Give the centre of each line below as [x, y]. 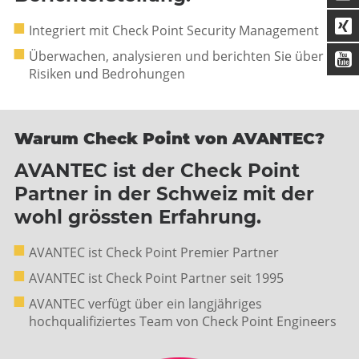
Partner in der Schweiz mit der [164, 194]
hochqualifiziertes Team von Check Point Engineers [183, 321]
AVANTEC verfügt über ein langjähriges [145, 304]
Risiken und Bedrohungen [107, 74]
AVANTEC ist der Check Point [157, 171]
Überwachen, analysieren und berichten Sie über [176, 56]
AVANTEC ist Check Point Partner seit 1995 [156, 278]
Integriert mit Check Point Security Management [174, 30]
